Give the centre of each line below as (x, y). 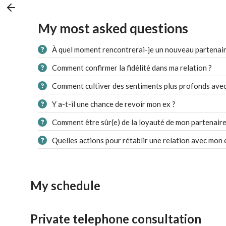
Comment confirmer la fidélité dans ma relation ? (132, 67)
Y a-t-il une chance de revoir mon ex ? (114, 104)
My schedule (65, 185)
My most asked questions (113, 28)
